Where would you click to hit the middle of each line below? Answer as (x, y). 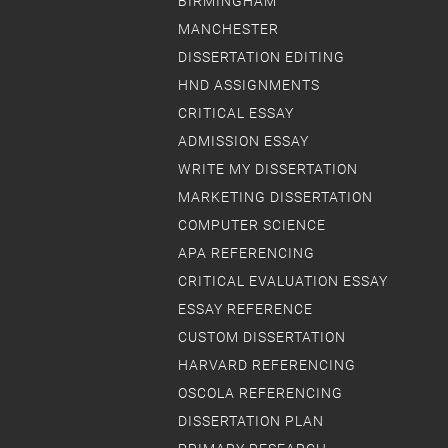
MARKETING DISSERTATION (275, 197)
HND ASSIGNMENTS (249, 85)
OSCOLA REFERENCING (260, 393)
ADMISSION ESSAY (243, 141)
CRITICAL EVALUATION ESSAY (283, 281)
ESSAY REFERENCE (245, 309)
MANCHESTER (228, 29)
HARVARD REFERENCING (267, 365)
